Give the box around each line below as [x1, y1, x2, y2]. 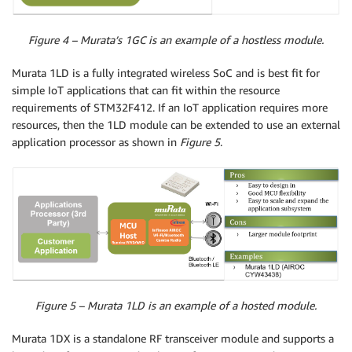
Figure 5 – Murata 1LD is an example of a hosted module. [35, 299, 317, 313]
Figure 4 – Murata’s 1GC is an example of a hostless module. [28, 33, 324, 47]
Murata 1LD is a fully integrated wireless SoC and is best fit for [12, 66, 320, 80]
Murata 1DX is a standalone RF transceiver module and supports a [12, 332, 334, 346]
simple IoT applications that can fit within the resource [12, 83, 280, 97]
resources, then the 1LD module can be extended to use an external [12, 118, 340, 132]
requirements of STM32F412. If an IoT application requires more [12, 101, 328, 115]
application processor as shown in [12, 135, 180, 149]
